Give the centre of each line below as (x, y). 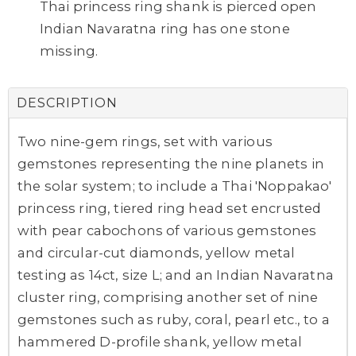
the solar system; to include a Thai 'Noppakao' (175, 186)
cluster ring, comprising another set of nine (168, 297)
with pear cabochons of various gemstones (167, 230)
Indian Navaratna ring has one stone (165, 28)
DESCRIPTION (67, 103)
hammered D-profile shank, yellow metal (160, 341)
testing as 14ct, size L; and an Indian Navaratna (176, 275)
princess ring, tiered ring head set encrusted (170, 208)
